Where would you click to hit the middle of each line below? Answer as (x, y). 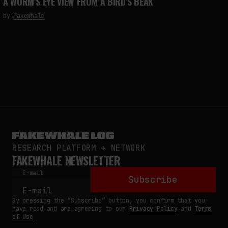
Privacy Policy (153, 208)
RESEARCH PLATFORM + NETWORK (79, 148)
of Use (23, 217)
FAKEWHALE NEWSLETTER (66, 160)
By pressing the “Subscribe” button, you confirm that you (109, 200)
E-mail (33, 173)
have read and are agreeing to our (71, 208)
